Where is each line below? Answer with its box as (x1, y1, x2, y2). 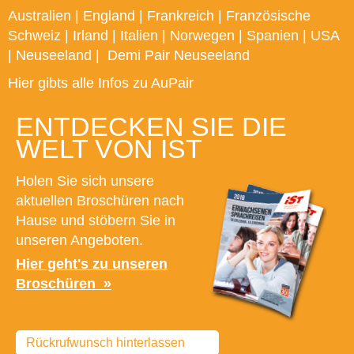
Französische (226, 8, 311, 24)
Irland (73, 28, 108, 44)
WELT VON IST (16, 134, 202, 164)
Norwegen (170, 28, 235, 44)
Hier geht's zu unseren (16, 256, 168, 273)
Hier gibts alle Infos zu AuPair (8, 75, 194, 92)
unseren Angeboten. (16, 232, 143, 249)
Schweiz (8, 28, 61, 44)
